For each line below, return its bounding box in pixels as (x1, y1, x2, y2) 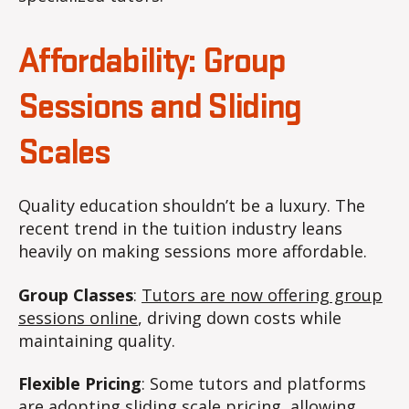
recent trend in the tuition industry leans (18, 217, 342, 240)
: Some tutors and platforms (142, 372, 366, 395)
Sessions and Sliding (18, 89, 301, 127)
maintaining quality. (18, 329, 175, 351)
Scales (18, 135, 110, 173)
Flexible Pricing (18, 372, 142, 395)
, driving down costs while (138, 306, 341, 329)
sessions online (18, 306, 138, 329)
